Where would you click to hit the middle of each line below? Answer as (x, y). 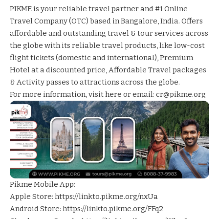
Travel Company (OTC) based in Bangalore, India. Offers (106, 21)
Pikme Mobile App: (43, 184)
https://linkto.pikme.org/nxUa (106, 196)
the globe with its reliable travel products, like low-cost (107, 46)
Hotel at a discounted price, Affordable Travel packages (108, 70)
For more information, (49, 95)
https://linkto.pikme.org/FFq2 (113, 208)
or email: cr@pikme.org (164, 95)
